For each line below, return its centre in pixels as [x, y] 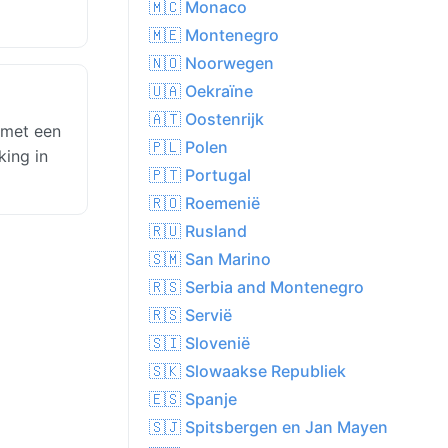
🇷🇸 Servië [190, 315]
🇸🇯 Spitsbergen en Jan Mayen [268, 427]
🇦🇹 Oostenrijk [206, 119]
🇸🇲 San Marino [210, 259]
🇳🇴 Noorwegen [211, 63]
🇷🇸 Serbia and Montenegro [256, 287]
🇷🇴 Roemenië [204, 203]
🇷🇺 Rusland [198, 231]
